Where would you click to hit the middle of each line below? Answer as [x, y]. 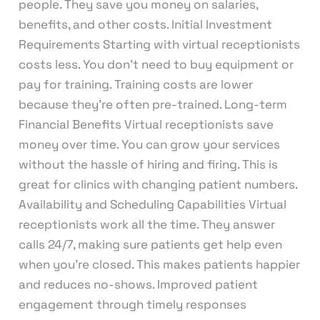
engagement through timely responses [132, 304]
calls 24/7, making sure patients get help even [150, 244]
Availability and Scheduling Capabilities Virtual [152, 204]
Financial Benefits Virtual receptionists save [146, 124]
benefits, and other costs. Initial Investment [145, 24]
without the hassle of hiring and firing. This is [148, 164]
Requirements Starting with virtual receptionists [159, 44]
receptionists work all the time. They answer [146, 224]
